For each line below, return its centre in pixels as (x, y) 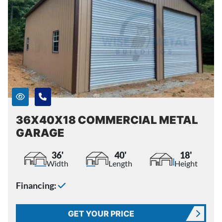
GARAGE (40, 133)
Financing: (37, 185)
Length (120, 163)
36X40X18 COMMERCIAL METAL (107, 120)
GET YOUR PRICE (101, 213)
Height (186, 163)
